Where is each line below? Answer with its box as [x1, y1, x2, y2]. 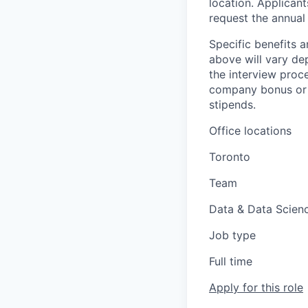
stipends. [209, 98, 256, 111]
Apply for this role [209, 280, 303, 294]
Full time [209, 254, 252, 268]
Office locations [209, 124, 291, 137]
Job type [209, 228, 256, 242]
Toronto [209, 150, 250, 164]
